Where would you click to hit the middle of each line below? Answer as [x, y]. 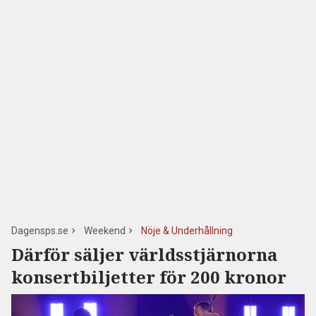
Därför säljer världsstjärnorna [144, 254]
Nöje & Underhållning [187, 231]
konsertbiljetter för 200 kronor [149, 277]
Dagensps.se [40, 231]
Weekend [105, 231]
